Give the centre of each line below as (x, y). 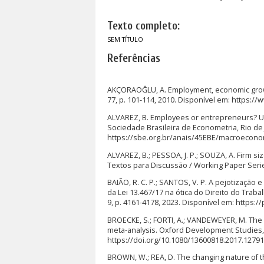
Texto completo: (143, 26)
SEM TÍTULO (125, 39)
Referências (134, 59)
